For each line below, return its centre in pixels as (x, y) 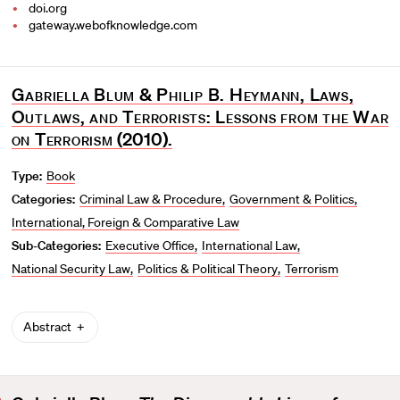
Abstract (48, 326)
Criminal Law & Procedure (151, 199)
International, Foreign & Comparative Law (125, 222)
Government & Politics (292, 199)
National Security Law (71, 268)
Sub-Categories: (56, 245)
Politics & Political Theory (207, 268)
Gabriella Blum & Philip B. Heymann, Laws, (183, 93)
